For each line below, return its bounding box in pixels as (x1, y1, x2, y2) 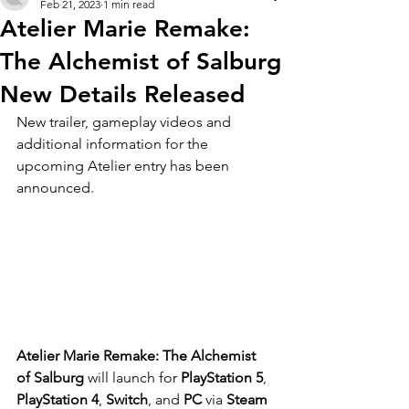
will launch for (88, 368, 181, 386)
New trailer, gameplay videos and (16, 113, 235, 131)
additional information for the (16, 135, 212, 152)
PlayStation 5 (181, 368, 263, 386)
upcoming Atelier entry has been (16, 157, 233, 174)
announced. (16, 179, 98, 196)
